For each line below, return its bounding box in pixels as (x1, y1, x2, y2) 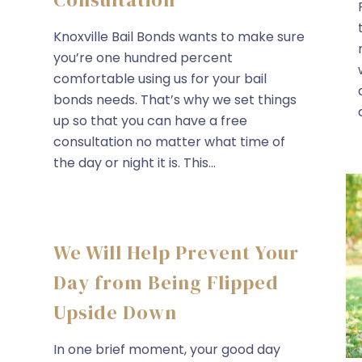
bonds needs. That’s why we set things (53, 90, 297, 109)
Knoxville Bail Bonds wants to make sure (53, 27, 305, 46)
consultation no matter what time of (53, 132, 285, 151)
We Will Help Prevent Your (53, 239, 299, 266)
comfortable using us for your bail (53, 69, 267, 88)
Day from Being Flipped (53, 269, 279, 296)
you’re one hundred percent (53, 48, 233, 67)
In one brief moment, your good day (53, 340, 280, 359)
